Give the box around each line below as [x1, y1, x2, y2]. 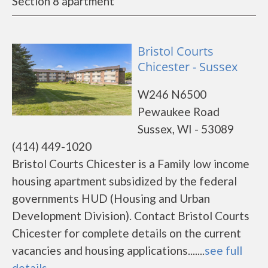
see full [205, 243, 242, 257]
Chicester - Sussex [138, 59, 237, 75]
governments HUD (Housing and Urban [12, 191, 210, 205]
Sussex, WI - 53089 [138, 122, 234, 136]
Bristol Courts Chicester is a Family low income [12, 157, 249, 170]
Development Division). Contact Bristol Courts [12, 209, 249, 223]
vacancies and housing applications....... [12, 243, 205, 257]
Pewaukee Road [138, 105, 220, 118]
